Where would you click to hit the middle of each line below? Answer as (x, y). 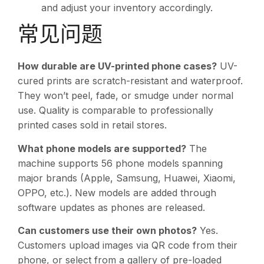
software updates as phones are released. (111, 207)
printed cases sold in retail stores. (92, 125)
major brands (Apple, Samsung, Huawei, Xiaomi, (127, 178)
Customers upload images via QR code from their (128, 245)
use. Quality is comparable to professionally (115, 110)
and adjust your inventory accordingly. (127, 8)
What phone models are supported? (102, 148)
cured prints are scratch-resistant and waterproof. (130, 81)
